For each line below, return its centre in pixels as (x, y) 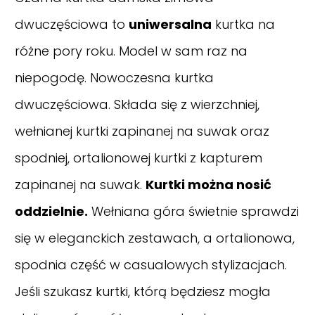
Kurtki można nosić (208, 185)
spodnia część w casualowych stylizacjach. (151, 265)
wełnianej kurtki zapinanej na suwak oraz (142, 131)
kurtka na (243, 25)
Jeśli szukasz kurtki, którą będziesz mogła (143, 292)
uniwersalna (170, 25)
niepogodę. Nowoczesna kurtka (114, 78)
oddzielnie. (51, 212)
